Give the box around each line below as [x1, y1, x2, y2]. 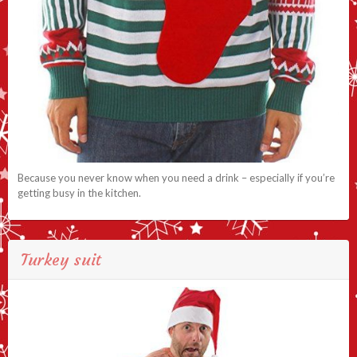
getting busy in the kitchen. [18, 186, 141, 200]
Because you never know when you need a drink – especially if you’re [18, 171, 335, 185]
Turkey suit [21, 249, 101, 270]
